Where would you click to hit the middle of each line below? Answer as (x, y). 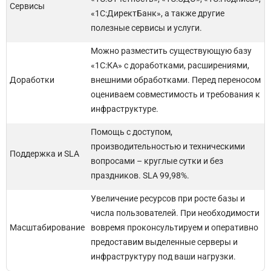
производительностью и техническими (168, 146)
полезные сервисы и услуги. (146, 28)
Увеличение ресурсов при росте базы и (168, 198)
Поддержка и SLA (44, 154)
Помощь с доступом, (132, 132)
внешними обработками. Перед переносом (176, 80)
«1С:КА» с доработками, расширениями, (170, 65)
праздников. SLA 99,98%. (140, 175)
